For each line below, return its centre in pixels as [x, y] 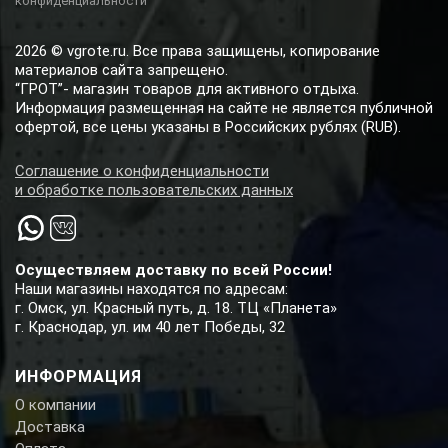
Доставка [50, 426]
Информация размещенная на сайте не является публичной [224, 107]
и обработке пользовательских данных [154, 189]
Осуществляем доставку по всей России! [173, 269]
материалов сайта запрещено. [121, 69]
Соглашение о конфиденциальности [142, 170]
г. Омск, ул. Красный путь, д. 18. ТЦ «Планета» [176, 307]
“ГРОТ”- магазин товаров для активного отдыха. [187, 88]
